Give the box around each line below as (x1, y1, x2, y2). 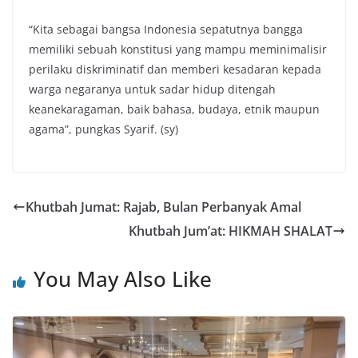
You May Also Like (34, 265, 212, 294)
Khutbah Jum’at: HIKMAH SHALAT (129, 222, 332, 241)
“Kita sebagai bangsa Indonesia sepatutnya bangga (29, 22, 303, 38)
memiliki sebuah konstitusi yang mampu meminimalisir (29, 42, 327, 58)
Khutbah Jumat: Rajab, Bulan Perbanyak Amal (26, 198, 301, 217)
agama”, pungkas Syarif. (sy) (29, 121, 178, 137)
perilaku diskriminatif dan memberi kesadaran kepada (29, 62, 321, 78)
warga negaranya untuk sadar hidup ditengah (29, 82, 276, 97)
